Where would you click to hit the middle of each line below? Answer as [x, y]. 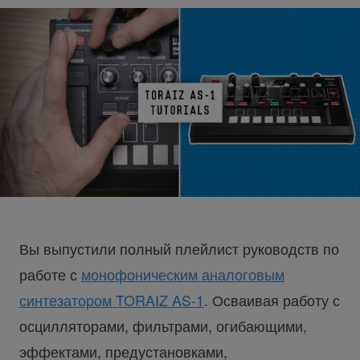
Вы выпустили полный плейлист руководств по [179, 248]
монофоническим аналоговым [182, 274]
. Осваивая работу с [272, 299]
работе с [50, 274]
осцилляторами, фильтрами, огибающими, [163, 325]
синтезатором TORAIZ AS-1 [111, 299]
